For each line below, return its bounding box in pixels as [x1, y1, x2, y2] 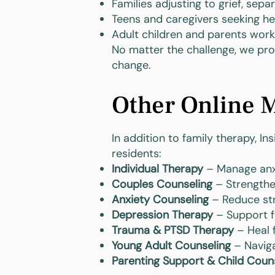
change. [112, 58, 151, 72]
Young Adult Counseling [112, 238, 231, 253]
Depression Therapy [112, 207, 213, 222]
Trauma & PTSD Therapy [112, 223, 234, 238]
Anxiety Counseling [112, 192, 209, 207]
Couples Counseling [112, 177, 212, 192]
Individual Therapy [112, 161, 203, 176]
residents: [112, 146, 161, 161]
